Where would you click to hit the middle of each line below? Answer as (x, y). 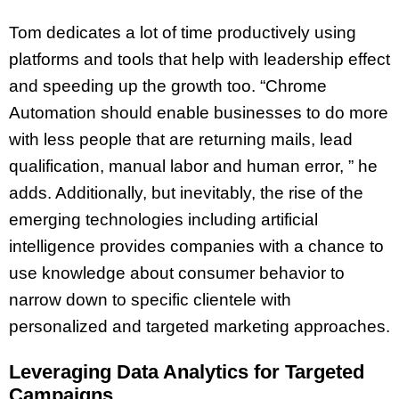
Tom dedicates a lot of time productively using (183, 32)
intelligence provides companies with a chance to (196, 246)
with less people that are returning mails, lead (181, 139)
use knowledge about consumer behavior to (177, 273)
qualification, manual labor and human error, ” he (193, 166)
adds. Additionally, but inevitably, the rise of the (186, 192)
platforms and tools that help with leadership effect (199, 59)
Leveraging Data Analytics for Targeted (187, 371)
